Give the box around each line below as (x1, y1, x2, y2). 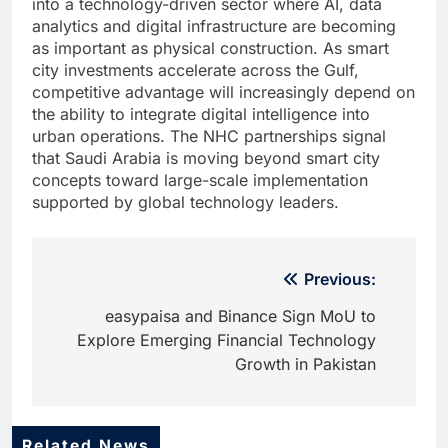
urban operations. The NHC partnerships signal (32, 125, 386, 146)
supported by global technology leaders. (32, 191, 339, 212)
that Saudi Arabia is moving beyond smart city (32, 147, 380, 168)
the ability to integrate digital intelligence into (32, 103, 370, 124)
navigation (51, 304, 176, 334)
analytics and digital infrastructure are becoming (32, 15, 396, 36)
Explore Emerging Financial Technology (77, 329, 376, 350)
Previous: (304, 268, 376, 289)
